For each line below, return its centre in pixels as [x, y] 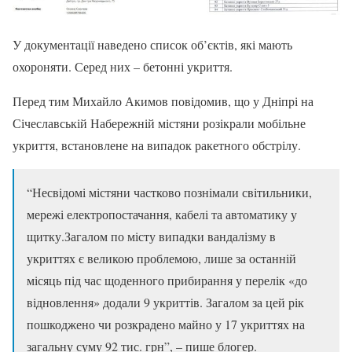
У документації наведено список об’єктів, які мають [152, 45]
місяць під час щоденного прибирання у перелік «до [167, 280]
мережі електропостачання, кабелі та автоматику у [162, 214]
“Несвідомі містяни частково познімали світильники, [169, 192]
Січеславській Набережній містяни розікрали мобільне [159, 123]
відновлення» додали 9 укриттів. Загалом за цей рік [165, 302]
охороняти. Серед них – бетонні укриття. [123, 67]
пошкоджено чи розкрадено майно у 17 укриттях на [166, 324]
